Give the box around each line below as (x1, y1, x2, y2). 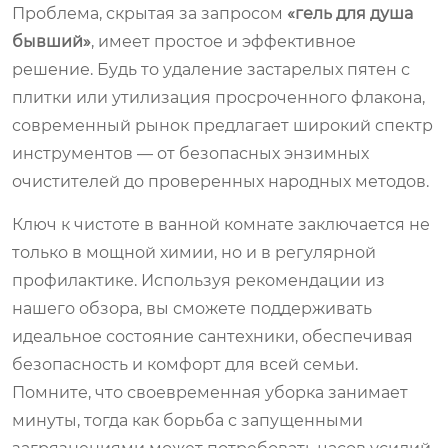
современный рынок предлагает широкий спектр (12, 115, 433, 135)
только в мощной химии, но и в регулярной (12, 242, 376, 262)
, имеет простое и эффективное (91, 31, 356, 51)
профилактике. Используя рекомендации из (12, 270, 385, 290)
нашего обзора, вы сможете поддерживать (12, 298, 372, 318)
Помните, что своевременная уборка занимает (12, 382, 408, 402)
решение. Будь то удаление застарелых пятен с (12, 59, 410, 79)
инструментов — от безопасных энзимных (12, 143, 369, 163)
